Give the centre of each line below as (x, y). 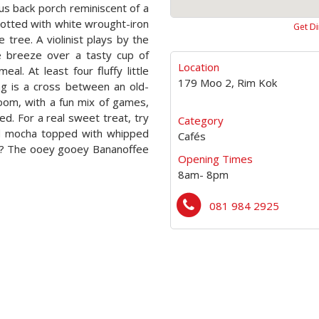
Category (201, 120)
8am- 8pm (203, 174)
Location (199, 67)
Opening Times (215, 159)
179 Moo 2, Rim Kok (228, 83)
